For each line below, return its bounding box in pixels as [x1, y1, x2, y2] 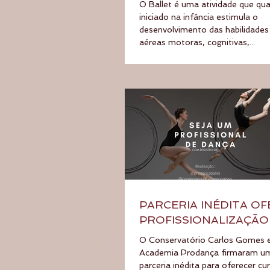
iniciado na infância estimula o [139, 11, 258, 22]
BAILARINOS [139, 228, 210, 241]
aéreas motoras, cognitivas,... [139, 37, 255, 47]
